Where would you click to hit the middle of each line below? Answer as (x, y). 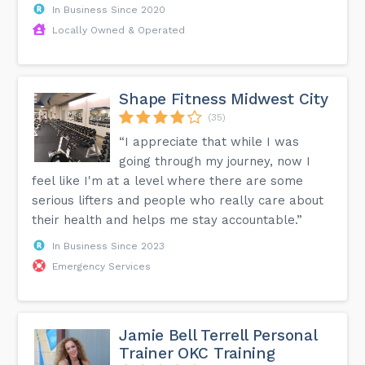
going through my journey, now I (215, 161)
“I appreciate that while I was (209, 141)
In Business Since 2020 (109, 9)
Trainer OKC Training (197, 353)
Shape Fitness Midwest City (224, 99)
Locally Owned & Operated (119, 30)
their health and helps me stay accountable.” (167, 220)
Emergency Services (102, 266)
